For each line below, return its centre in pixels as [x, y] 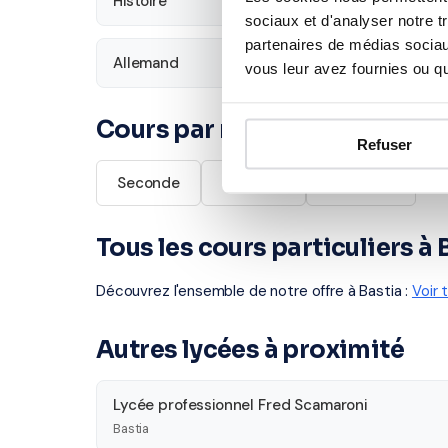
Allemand [146, 63]
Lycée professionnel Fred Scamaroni [240, 405]
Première [253, 183]
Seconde [148, 183]
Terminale [361, 183]
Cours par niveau [198, 130]
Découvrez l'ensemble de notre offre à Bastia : [254, 291]
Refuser [384, 144]
